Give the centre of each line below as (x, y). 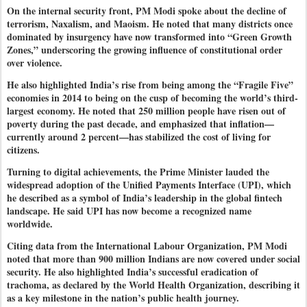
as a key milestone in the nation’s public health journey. (125, 298)
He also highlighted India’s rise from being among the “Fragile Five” (150, 85)
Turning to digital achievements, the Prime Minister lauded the (138, 172)
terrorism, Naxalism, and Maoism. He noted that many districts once (150, 24)
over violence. (36, 63)
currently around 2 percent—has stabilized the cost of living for (139, 137)
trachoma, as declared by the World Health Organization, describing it (153, 285)
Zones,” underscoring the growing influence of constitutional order (145, 50)
